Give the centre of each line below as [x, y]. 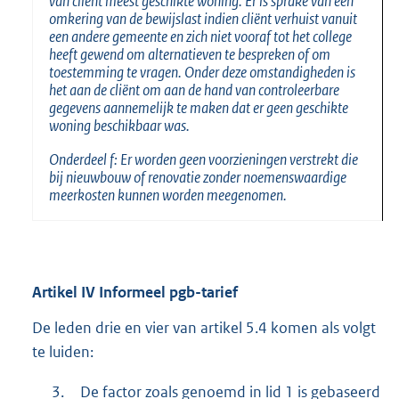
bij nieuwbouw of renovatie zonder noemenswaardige [198, 177]
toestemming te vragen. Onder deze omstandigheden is [202, 72]
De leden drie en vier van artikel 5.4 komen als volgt [204, 328]
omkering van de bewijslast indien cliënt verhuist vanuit [203, 18]
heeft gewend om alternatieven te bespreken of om [190, 54]
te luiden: [63, 352]
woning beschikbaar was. [119, 125]
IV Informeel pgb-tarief [159, 292]
